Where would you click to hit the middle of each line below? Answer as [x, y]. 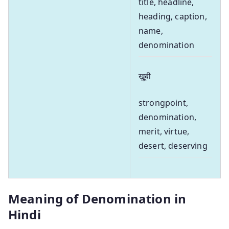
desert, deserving [173, 145]
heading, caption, [173, 16]
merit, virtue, [164, 131]
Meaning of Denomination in [97, 198]
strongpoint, [163, 102]
